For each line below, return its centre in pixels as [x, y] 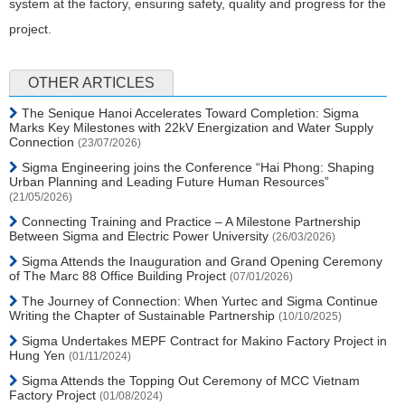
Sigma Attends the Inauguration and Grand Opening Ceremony [200, 261]
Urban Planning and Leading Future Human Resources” [169, 181]
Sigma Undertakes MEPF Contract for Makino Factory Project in [202, 340]
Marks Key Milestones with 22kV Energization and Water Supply [191, 127]
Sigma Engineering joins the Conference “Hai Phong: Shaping [196, 167]
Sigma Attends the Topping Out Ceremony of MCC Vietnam [189, 380]
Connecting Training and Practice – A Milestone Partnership [189, 221]
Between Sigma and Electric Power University [141, 235]
